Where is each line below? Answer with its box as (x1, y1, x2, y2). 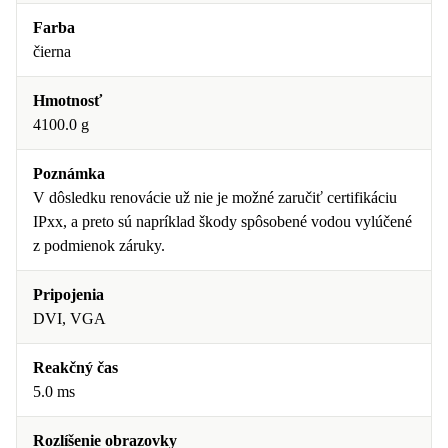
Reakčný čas (33, 359, 118, 376)
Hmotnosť (33, 92, 102, 109)
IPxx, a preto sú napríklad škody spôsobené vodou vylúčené (33, 213, 412, 230)
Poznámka (33, 165, 105, 182)
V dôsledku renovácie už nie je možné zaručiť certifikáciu (33, 189, 397, 206)
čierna (33, 43, 71, 60)
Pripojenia (33, 286, 104, 303)
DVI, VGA (33, 310, 106, 327)
